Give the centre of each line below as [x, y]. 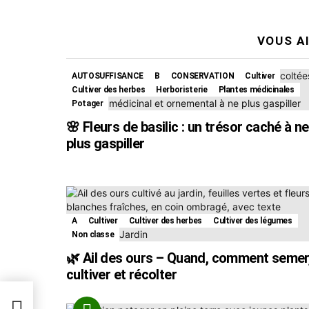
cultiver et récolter [121, 274]
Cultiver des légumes [252, 220]
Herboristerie [182, 89]
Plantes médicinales [256, 89]
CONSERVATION [202, 76]
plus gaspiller [106, 143]
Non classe [93, 234]
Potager [88, 103]
